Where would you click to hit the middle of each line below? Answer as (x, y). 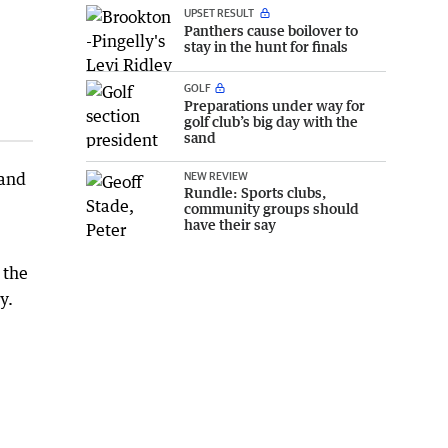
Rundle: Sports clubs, (255, 193)
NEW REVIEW (216, 176)
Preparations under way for (274, 106)
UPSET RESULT (220, 12)
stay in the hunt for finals (266, 46)
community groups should (271, 209)
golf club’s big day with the (271, 122)
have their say (230, 225)
